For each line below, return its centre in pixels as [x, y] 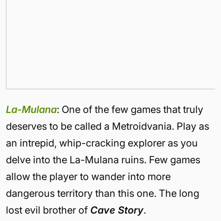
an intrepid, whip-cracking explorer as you [102, 143]
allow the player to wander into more [88, 177]
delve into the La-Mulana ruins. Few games [103, 160]
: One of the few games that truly [130, 110]
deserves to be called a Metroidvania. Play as [108, 126]
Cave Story [117, 210]
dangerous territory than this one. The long [103, 193]
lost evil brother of [48, 210]
